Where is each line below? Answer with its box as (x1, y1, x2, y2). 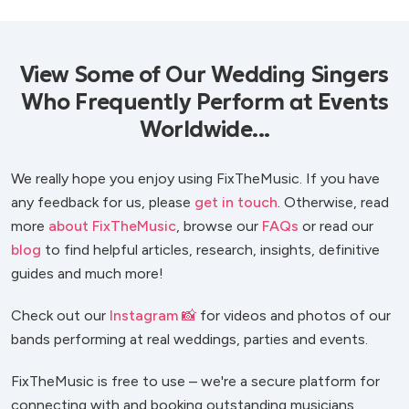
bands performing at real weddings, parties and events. (11, 330, 368, 349)
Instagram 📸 (110, 307, 196, 325)
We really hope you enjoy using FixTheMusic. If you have (11, 170, 380, 188)
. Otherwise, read (278, 194, 389, 212)
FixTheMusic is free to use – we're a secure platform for (11, 372, 380, 391)
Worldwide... (139, 116, 270, 144)
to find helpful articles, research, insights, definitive (41, 241, 380, 259)
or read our (299, 217, 373, 236)
